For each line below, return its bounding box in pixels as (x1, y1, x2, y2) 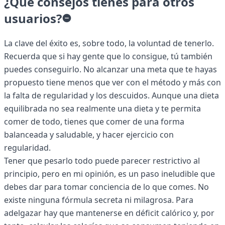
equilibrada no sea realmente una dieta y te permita (4, 103, 201, 115)
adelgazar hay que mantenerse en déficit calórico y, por (4, 207, 214, 219)
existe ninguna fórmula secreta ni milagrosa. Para (4, 194, 193, 206)
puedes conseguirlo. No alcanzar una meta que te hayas (4, 64, 217, 75)
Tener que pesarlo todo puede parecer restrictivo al (4, 155, 200, 167)
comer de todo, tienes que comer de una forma (4, 116, 184, 128)
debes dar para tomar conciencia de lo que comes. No (4, 181, 209, 193)
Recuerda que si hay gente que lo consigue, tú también (4, 51, 212, 62)
